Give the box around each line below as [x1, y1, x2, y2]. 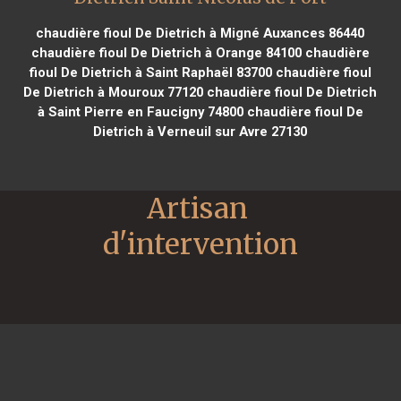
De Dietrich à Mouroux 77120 [23, 83, 204, 100]
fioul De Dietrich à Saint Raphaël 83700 [29, 64, 272, 81]
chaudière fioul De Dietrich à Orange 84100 [30, 44, 302, 61]
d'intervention [103, 226, 298, 262]
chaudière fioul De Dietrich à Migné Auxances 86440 [36, 24, 365, 41]
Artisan [147, 190, 248, 226]
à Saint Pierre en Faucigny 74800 [37, 103, 243, 120]
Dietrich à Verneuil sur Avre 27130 [93, 123, 308, 140]
